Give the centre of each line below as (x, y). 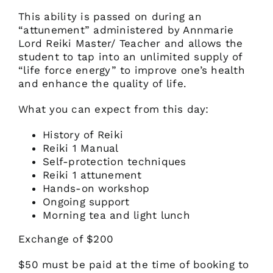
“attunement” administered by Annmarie (126, 30)
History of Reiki (83, 135)
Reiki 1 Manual (81, 148)
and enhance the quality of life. (103, 83)
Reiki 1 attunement (92, 175)
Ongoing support (86, 202)
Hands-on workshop (96, 188)
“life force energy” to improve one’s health (132, 70)
